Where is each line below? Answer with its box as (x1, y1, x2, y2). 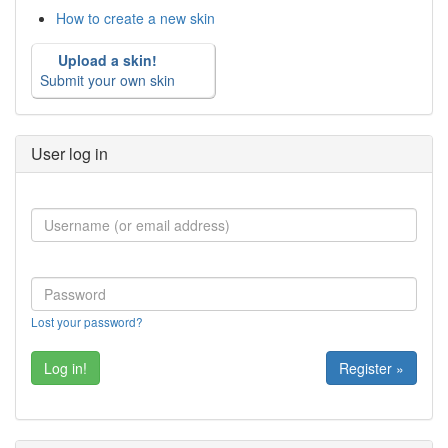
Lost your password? (31, 313, 143, 331)
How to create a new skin (56, 8, 215, 29)
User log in (31, 142, 108, 166)
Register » (339, 358, 404, 379)
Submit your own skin (40, 70, 175, 91)
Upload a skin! (58, 50, 157, 71)
